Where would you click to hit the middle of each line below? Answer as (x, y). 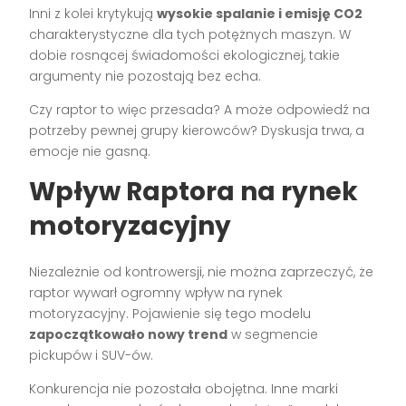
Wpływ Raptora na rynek (194, 192)
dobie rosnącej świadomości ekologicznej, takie (185, 56)
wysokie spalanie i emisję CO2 (260, 14)
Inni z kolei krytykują (93, 14)
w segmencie (273, 335)
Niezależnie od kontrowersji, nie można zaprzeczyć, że (202, 272)
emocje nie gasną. (90, 152)
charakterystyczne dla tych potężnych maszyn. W (190, 35)
